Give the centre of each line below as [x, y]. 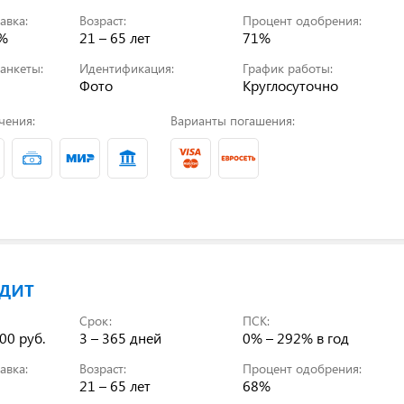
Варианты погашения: [232, 120]
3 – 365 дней [121, 337]
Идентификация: [127, 68]
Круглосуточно [291, 85]
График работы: [288, 68]
